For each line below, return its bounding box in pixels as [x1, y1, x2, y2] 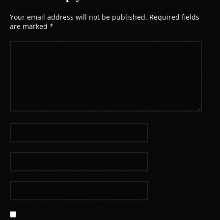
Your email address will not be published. [10, 12, 147, 22]
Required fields [149, 12, 199, 22]
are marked [10, 22, 50, 31]
